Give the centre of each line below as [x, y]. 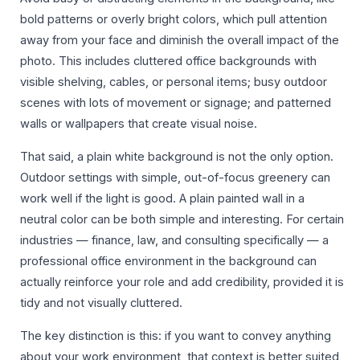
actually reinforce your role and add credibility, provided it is [182, 282]
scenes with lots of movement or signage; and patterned [176, 103]
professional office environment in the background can [168, 262]
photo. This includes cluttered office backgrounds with [168, 61]
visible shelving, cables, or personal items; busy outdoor [174, 82]
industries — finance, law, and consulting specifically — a [174, 241]
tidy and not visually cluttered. [101, 303]
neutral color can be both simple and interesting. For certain [182, 220]
